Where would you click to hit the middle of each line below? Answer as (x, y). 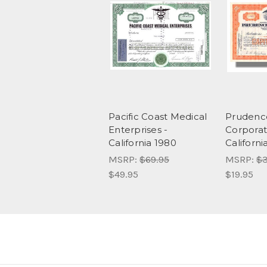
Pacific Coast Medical (158, 117)
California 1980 (142, 143)
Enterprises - (138, 130)
